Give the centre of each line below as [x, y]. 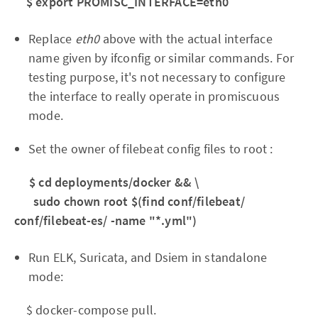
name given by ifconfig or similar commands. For [161, 58]
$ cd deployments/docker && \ [107, 182]
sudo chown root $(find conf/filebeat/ [139, 202]
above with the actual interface [186, 39]
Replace [52, 39]
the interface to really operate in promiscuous [154, 97]
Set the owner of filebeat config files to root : [151, 149]
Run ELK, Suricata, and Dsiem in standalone [148, 258]
